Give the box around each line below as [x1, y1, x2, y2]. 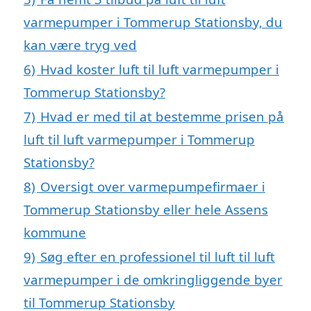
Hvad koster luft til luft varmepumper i [40, 60, 279, 78]
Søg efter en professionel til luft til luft [40, 248, 275, 266]
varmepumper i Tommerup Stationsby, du [24, 13, 283, 31]
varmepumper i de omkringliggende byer [24, 271, 283, 289]
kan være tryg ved [24, 36, 137, 54]
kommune [24, 224, 86, 242]
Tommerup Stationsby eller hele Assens [24, 201, 268, 219]
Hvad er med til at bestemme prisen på [40, 108, 284, 126]
